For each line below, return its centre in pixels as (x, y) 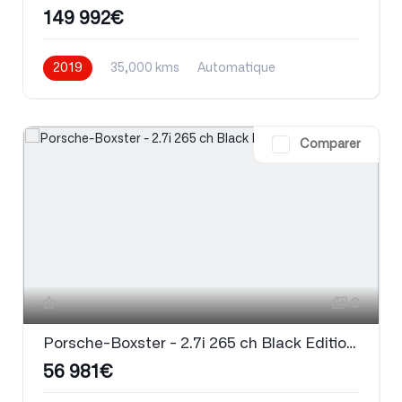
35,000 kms (145, 69)
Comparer (330, 145)
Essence (68, 94)
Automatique (236, 69)
